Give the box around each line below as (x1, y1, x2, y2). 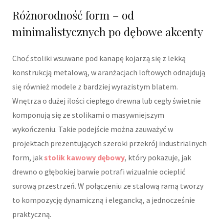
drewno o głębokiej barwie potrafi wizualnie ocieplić (12, 167, 185, 177)
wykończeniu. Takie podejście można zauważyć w (12, 124, 173, 134)
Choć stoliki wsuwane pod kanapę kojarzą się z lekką (12, 53, 186, 64)
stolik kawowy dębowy (44, 153, 125, 163)
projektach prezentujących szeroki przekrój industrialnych (12, 138, 207, 149)
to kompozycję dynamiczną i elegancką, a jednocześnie (12, 195, 195, 205)
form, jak (12, 153, 44, 163)
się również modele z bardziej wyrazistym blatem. (12, 82, 178, 92)
